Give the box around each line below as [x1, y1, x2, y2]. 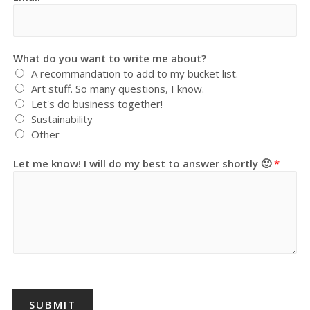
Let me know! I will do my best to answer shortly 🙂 [13, 156, 275, 170]
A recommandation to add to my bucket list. [31, 66, 239, 80]
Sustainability [31, 111, 93, 126]
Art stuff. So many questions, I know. [31, 81, 205, 95]
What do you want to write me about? [13, 51, 207, 65]
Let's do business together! [31, 96, 163, 111]
